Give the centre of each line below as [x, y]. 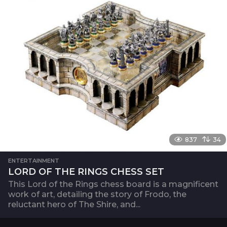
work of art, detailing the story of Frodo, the [97, 194]
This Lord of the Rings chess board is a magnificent [113, 184]
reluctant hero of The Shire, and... [74, 204]
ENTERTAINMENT [34, 160]
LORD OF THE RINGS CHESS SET [86, 172]
